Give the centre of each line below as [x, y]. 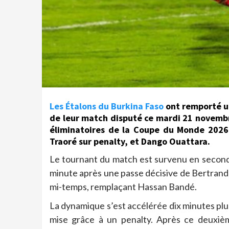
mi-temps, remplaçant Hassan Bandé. [123, 186]
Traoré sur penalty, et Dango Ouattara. [130, 141]
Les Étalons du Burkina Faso [107, 106]
